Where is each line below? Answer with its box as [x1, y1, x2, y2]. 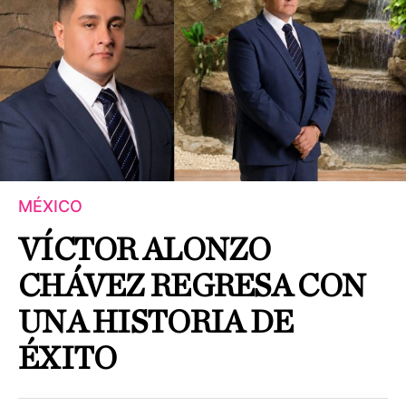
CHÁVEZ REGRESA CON [18, 269, 366, 303]
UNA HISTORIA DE [18, 305, 294, 339]
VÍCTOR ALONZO [18, 233, 271, 266]
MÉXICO [18, 196, 82, 216]
